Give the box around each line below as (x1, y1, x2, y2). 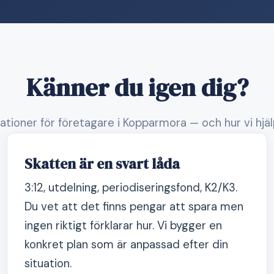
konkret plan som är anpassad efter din (24, 237, 228, 252)
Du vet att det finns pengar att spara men (24, 199, 243, 214)
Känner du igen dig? (26, 70, 248, 105)
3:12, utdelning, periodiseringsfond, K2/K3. (24, 180, 237, 195)
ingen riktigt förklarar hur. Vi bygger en (24, 218, 222, 233)
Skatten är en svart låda (24, 154, 180, 174)
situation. (24, 256, 72, 271)
